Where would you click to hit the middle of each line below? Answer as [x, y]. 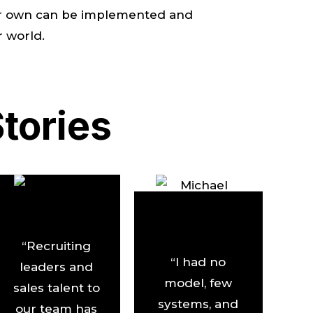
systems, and [198, 304]
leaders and [57, 267]
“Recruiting [57, 246]
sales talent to [56, 287]
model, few [198, 283]
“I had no [198, 262]
